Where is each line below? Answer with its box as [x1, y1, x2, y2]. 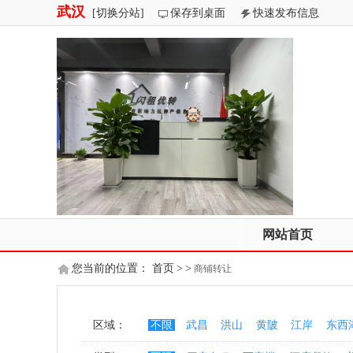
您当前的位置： [72, 262, 152, 274]
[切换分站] [92, 7, 144, 19]
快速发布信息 [253, 7, 319, 19]
